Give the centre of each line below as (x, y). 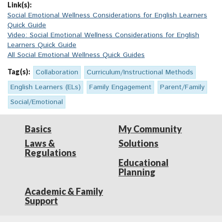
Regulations (51, 153)
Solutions (139, 143)
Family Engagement (120, 87)
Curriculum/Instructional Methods (140, 73)
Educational (143, 163)
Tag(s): (19, 72)
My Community (150, 129)
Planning (137, 172)
